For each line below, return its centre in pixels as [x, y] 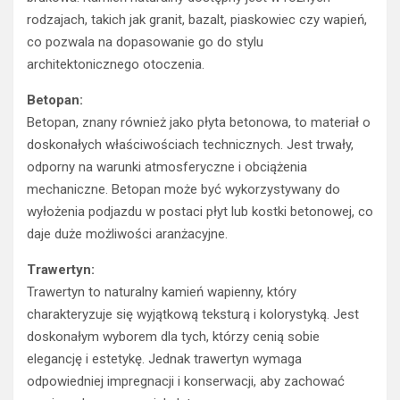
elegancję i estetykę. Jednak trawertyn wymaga [164, 359]
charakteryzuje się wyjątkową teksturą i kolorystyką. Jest [193, 315]
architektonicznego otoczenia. [116, 65]
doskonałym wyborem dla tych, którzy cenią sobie [173, 337]
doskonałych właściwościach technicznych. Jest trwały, [190, 145]
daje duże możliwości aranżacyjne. [127, 234]
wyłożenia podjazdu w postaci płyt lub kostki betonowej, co [200, 212]
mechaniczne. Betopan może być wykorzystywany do [183, 190]
